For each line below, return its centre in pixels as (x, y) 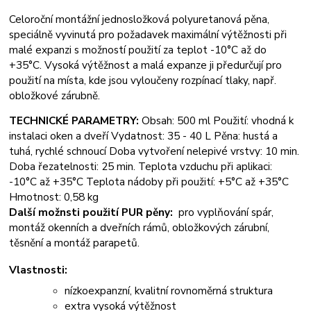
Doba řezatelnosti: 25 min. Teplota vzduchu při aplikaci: (141, 167)
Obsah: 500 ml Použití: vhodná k (217, 121)
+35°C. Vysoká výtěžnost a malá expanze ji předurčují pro (146, 65)
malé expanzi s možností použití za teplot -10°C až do (138, 50)
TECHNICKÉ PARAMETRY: (74, 121)
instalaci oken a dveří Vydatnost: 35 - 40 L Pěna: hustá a (144, 136)
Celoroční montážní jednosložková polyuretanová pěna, (140, 19)
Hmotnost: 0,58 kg (56, 197)
